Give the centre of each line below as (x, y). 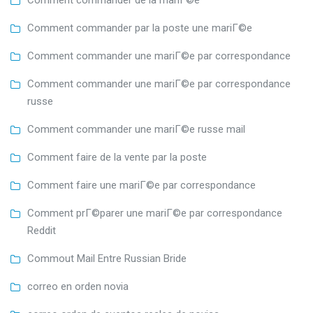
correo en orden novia (78, 287)
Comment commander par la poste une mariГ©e (140, 28)
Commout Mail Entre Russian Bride (107, 259)
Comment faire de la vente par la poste (117, 158)
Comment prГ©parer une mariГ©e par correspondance (155, 213)
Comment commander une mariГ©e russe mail (136, 130)
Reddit (42, 231)
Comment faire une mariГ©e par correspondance (141, 185)
